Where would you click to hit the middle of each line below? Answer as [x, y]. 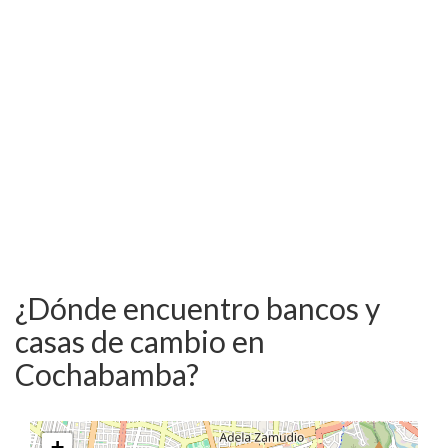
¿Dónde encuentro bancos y [197, 307]
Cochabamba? [107, 373]
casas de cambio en [140, 340]
